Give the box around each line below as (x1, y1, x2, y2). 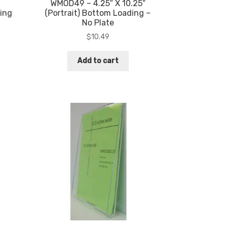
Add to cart (77, 56, 119, 65)
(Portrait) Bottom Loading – (45, 8, 151, 18)
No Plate (81, 17, 114, 27)
